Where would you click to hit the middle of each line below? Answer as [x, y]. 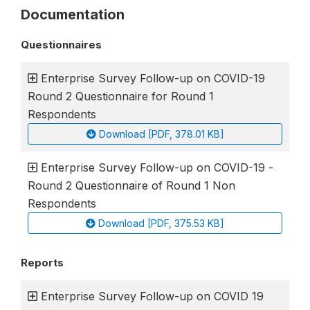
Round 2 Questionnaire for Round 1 [121, 96]
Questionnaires [61, 45]
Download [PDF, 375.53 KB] [161, 223]
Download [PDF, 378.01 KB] [161, 134]
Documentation [73, 15]
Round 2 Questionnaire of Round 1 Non [131, 185]
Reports [42, 263]
